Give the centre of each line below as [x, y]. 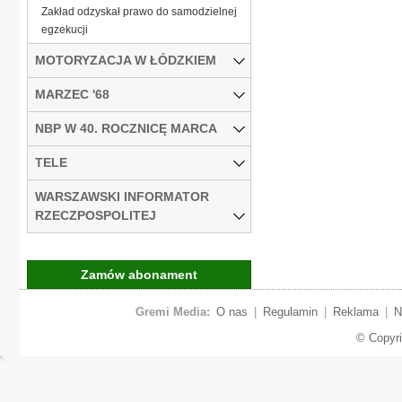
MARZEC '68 [72, 94]
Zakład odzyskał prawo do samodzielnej [139, 11]
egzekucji [65, 29]
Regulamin [290, 311]
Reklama [355, 311]
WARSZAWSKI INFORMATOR [122, 196]
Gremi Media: [172, 311]
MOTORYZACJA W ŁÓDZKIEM [126, 60]
